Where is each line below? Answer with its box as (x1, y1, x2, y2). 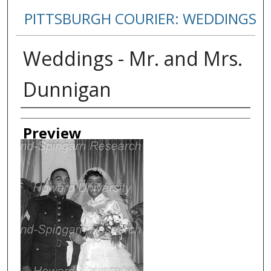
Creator (20, 109, 72, 130)
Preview (22, 123, 82, 143)
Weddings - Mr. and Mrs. (22, 45, 243, 72)
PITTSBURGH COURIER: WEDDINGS (24, 8, 256, 29)
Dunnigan (22, 76, 111, 103)
